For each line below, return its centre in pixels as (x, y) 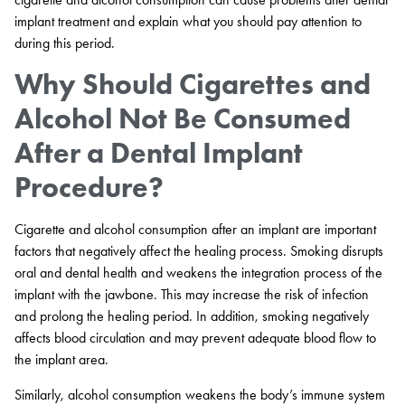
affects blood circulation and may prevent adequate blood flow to (195, 338)
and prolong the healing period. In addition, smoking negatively (192, 316)
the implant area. (61, 360)
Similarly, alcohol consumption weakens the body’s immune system (200, 394)
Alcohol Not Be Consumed (183, 118)
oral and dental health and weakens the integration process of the (198, 273)
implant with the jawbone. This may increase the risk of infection (192, 295)
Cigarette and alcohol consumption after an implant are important (195, 230)
